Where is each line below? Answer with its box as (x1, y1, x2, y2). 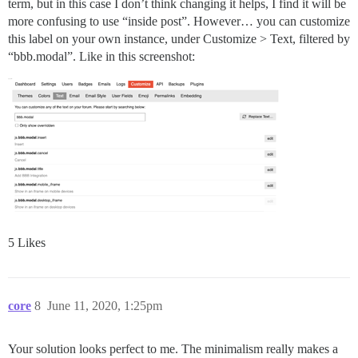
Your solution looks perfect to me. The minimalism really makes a (8, 342, 338, 356)
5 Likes (8, 236, 46, 250)
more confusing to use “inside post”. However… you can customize (8, 14, 350, 29)
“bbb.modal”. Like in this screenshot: (8, 50, 195, 64)
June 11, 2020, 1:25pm (47, 299, 162, 313)
